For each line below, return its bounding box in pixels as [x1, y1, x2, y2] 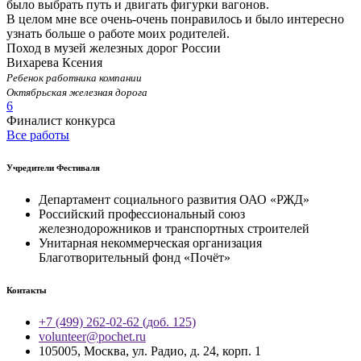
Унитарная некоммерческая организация [39, 236, 262, 251]
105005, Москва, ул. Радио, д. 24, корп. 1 [39, 344, 261, 359]
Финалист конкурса [6, 114, 115, 128]
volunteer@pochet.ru [39, 330, 146, 344]
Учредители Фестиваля [6, 163, 100, 173]
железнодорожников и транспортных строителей [39, 222, 309, 236]
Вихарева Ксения [6, 56, 102, 70]
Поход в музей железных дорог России [6, 41, 221, 56]
